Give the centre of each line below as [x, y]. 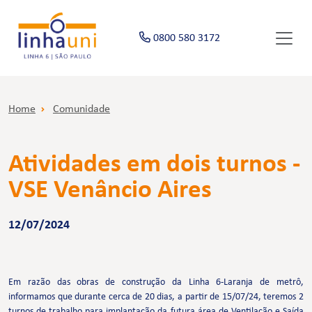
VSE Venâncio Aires [110, 191]
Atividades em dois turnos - [154, 165]
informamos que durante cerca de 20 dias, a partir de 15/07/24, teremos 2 [156, 297]
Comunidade [81, 110]
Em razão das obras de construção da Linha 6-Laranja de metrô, [156, 283]
